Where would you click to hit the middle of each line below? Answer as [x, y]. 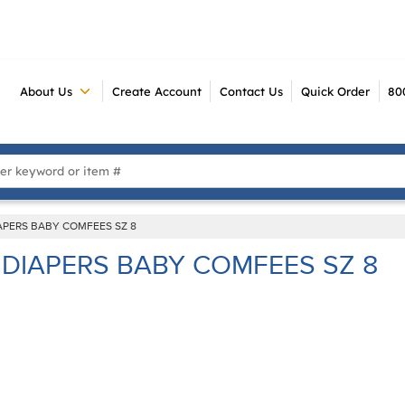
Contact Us [251, 91]
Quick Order [335, 91]
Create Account [156, 91]
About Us [47, 91]
